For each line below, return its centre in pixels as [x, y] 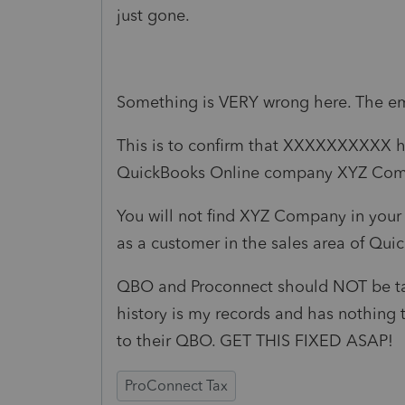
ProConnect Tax [176, 385]
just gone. [153, 15]
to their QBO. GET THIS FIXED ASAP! [255, 340]
